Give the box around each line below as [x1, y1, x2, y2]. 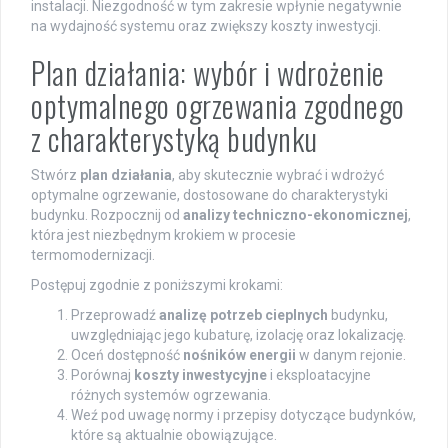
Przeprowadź [71, 307, 159, 324]
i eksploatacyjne [267, 367, 371, 384]
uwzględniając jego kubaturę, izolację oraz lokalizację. [71, 327, 406, 344]
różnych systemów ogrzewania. [71, 387, 271, 404]
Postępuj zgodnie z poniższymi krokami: [31, 277, 283, 294]
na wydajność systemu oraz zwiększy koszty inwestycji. [31, 18, 381, 35]
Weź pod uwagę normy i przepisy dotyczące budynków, [71, 407, 416, 424]
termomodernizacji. [31, 247, 155, 264]
